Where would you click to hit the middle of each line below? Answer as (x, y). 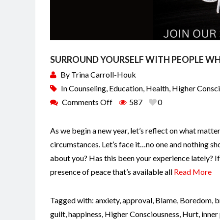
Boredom (196, 200)
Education (126, 88)
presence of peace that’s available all (112, 171)
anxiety (107, 200)
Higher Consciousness (142, 214)
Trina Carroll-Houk (104, 74)
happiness (85, 214)
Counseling (87, 88)
